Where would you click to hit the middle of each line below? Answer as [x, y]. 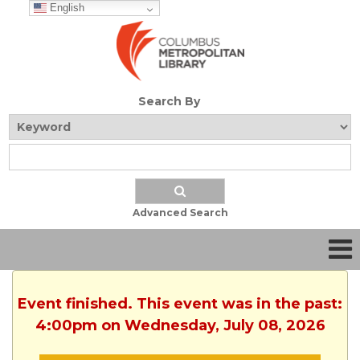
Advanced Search [180, 213]
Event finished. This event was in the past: [180, 304]
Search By [169, 102]
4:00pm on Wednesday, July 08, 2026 [180, 326]
